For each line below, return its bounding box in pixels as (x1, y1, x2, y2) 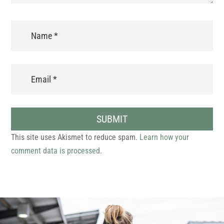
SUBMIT (96, 113, 127, 125)
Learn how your (139, 132, 189, 142)
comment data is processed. (11, 146, 102, 156)
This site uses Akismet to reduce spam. (11, 132, 140, 142)
